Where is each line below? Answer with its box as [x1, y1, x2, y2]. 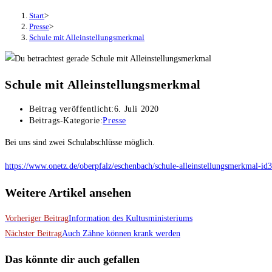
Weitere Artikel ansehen [5, 185, 131, 199]
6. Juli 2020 [114, 104, 160, 114]
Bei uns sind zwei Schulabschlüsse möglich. [5, 138, 155, 148]
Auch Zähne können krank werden [62, 229, 180, 239]
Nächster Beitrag [5, 229, 62, 239]
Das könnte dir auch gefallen [5, 253, 140, 266]
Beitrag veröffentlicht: [29, 104, 114, 114]
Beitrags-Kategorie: [29, 116, 103, 126]
